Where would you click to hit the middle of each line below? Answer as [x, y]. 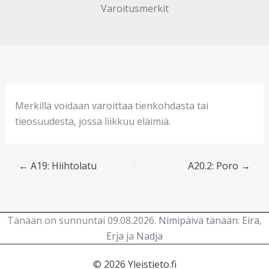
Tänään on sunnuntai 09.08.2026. [83, 220]
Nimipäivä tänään [198, 220]
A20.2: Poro [215, 166]
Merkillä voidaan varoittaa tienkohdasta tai [111, 106]
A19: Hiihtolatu [62, 166]
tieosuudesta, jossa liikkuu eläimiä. [92, 121]
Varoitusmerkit [134, 8]
